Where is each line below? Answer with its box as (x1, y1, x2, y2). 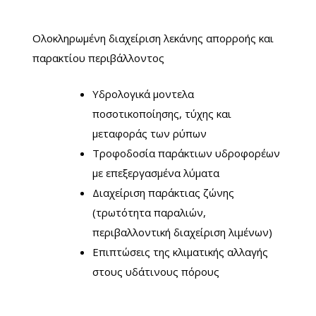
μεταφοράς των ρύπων (92, 126, 207, 140)
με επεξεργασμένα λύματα (92, 165, 219, 180)
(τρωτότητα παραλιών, (92, 205, 206, 219)
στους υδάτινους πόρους (92, 264, 219, 279)
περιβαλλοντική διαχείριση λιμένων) (92, 224, 272, 239)
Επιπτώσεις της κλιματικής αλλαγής (92, 244, 268, 259)
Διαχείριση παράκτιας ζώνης (92, 185, 234, 200)
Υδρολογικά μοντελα (92, 86, 194, 101)
